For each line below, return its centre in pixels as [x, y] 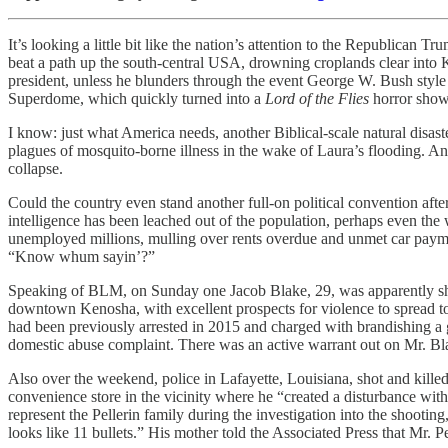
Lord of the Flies [317, 98]
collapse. [35, 168]
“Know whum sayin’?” [81, 256]
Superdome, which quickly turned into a [136, 98]
